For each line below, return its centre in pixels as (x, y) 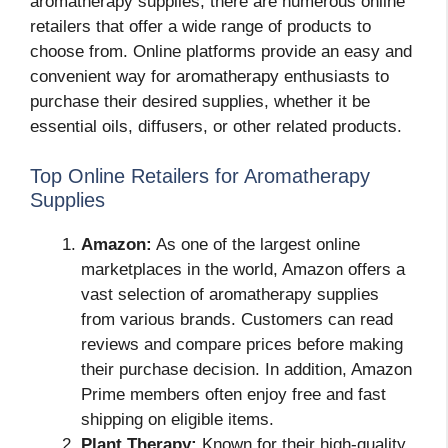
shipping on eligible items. (177, 420)
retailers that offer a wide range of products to (200, 26)
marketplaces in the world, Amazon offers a (243, 270)
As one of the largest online (256, 245)
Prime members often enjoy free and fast (233, 395)
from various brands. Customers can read (237, 320)
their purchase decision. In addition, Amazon (246, 370)
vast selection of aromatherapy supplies (230, 295)
